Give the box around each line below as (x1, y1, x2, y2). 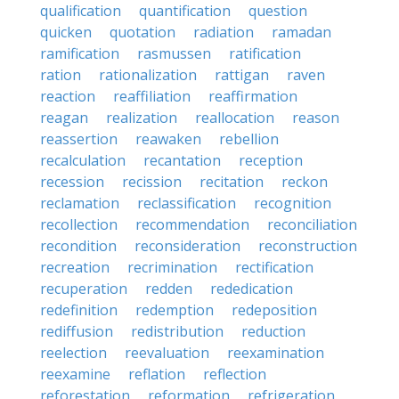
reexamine (40, 364, 110, 384)
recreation (40, 257, 110, 277)
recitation (199, 172, 264, 191)
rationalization (99, 65, 197, 85)
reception (239, 151, 303, 170)
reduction (241, 322, 305, 341)
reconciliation (267, 215, 357, 234)
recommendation (135, 215, 249, 234)
